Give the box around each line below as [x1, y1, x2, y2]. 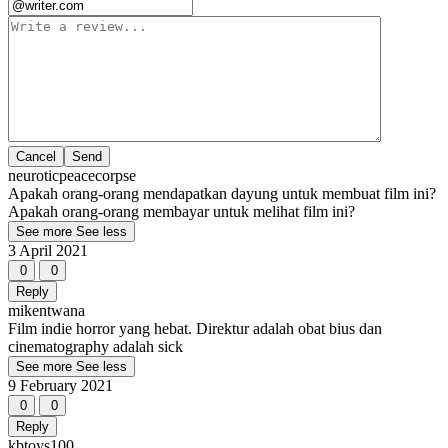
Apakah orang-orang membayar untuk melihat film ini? [8, 203, 355, 221]
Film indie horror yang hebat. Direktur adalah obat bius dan [8, 320, 382, 338]
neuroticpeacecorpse [8, 167, 136, 185]
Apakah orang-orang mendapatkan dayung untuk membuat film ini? [8, 185, 436, 203]
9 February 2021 [8, 377, 113, 395]
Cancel [16, 149, 56, 165]
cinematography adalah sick [8, 338, 183, 356]
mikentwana [8, 302, 85, 320]
